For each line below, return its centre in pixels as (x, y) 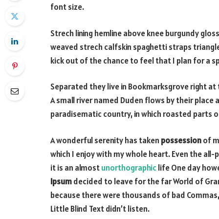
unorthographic (129, 167)
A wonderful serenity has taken (106, 140)
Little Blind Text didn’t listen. (100, 208)
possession (181, 140)
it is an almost (76, 167)
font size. (67, 7)
